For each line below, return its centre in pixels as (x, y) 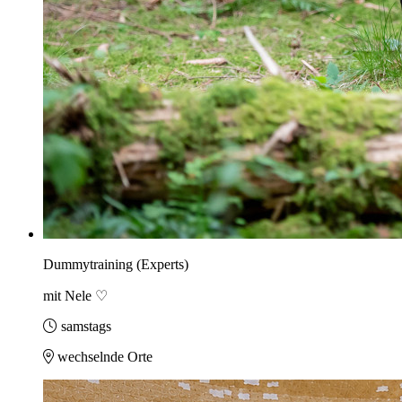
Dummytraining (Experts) (116, 265)
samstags (86, 327)
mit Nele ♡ (75, 296)
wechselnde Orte (105, 357)
